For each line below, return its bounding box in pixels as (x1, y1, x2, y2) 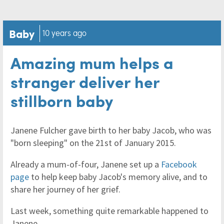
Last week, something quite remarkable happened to (10, 204, 208, 216)
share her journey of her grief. (10, 183, 122, 195)
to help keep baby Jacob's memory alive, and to (29, 170, 207, 182)
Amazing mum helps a (10, 50, 173, 73)
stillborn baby (10, 88, 113, 111)
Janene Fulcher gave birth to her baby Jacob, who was (10, 124, 211, 136)
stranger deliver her (10, 69, 159, 92)
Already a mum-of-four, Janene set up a (10, 158, 161, 170)
